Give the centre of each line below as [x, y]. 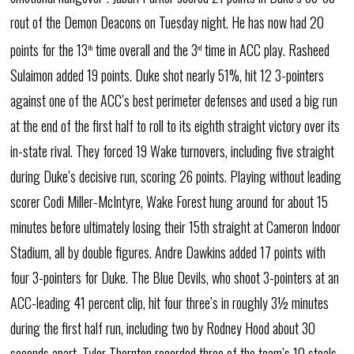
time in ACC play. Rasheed [266, 50]
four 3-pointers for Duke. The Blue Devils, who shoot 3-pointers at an [175, 277]
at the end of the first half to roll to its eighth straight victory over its [175, 126]
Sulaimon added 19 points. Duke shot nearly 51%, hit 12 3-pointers [168, 75]
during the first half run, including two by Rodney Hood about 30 [163, 328]
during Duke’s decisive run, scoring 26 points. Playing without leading [176, 176]
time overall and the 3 [145, 50]
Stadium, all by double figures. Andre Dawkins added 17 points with [168, 252]
